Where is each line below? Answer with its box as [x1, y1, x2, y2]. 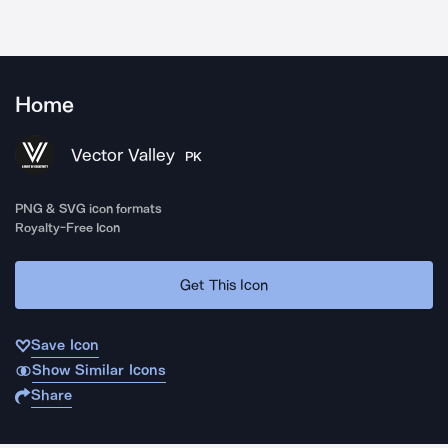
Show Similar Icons [31, 361, 166, 379]
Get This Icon [180, 275, 268, 294]
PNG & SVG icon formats [15, 201, 163, 216]
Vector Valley [71, 144, 175, 166]
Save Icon [31, 336, 99, 354]
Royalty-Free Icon [15, 220, 121, 235]
